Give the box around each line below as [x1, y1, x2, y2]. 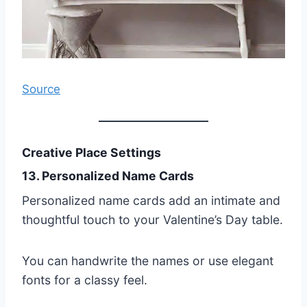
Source [22, 82, 60, 96]
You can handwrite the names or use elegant [22, 254, 273, 269]
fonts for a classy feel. [22, 273, 147, 288]
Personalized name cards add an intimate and [22, 193, 280, 208]
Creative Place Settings [22, 145, 161, 160]
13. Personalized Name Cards [22, 169, 194, 184]
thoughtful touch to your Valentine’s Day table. [22, 212, 283, 228]
